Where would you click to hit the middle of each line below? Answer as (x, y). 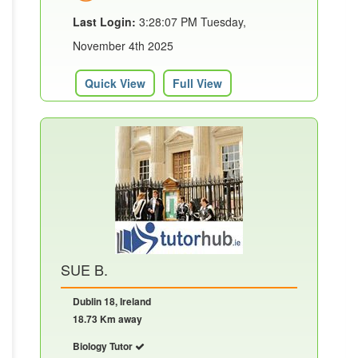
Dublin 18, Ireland (112, 301)
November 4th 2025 (123, 45)
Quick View (115, 83)
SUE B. (84, 269)
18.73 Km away (107, 318)
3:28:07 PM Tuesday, (191, 21)
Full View (197, 83)
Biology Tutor (104, 346)
